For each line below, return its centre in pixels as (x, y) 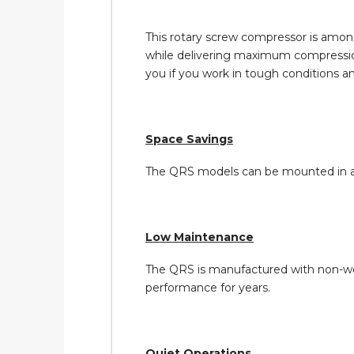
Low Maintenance (200, 237)
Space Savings (190, 139)
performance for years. (208, 288)
